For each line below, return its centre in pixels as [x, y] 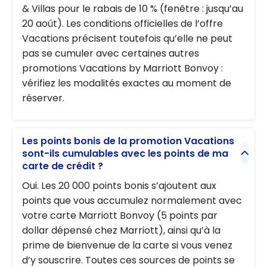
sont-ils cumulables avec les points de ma [125, 153]
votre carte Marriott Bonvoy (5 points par [120, 216]
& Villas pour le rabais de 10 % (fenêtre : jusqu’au [133, 9]
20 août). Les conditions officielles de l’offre [122, 24]
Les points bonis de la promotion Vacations [128, 141]
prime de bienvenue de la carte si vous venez [127, 246]
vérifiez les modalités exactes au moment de [127, 83]
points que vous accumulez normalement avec [132, 201]
